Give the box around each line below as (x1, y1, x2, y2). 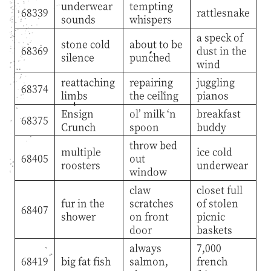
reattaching (60, 74, 115, 89)
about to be (129, 36, 183, 51)
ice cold (196, 144, 232, 158)
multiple (60, 144, 101, 158)
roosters (60, 157, 100, 172)
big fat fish (60, 253, 111, 268)
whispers (129, 11, 172, 26)
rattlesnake (196, 5, 250, 19)
